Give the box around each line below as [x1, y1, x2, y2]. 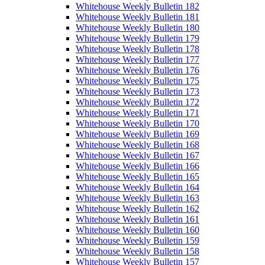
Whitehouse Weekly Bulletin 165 [76, 172, 199, 182]
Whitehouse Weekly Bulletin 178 [76, 44, 199, 54]
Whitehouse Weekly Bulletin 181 [76, 12, 199, 22]
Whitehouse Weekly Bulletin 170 [76, 118, 199, 129]
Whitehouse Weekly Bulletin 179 [76, 33, 199, 44]
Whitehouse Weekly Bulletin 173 [76, 86, 199, 97]
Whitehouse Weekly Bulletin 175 [76, 76, 199, 86]
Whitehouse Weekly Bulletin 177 [76, 54, 199, 65]
